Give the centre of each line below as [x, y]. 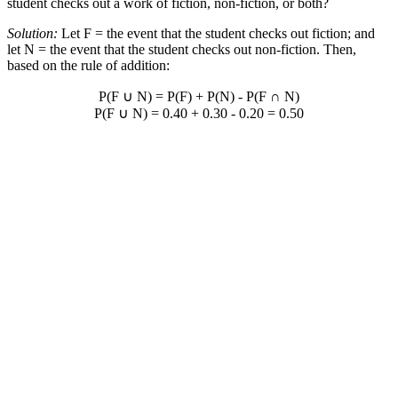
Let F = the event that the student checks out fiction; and [216, 34]
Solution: [32, 34]
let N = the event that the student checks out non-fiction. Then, [182, 50]
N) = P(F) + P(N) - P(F [202, 97]
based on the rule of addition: [88, 66]
